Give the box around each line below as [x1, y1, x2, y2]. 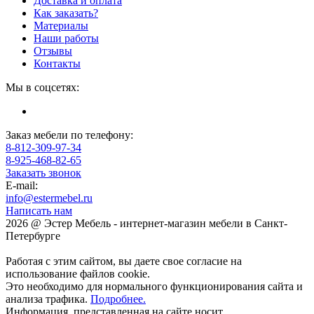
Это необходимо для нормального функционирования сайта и [6, 280, 303, 292]
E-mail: [6, 179, 38, 191]
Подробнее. [90, 292, 146, 305]
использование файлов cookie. [6, 267, 150, 280]
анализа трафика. [6, 292, 90, 305]
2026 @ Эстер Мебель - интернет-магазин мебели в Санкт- [6, 217, 287, 229]
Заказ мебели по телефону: [6, 128, 133, 141]
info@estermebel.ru [6, 191, 93, 204]
